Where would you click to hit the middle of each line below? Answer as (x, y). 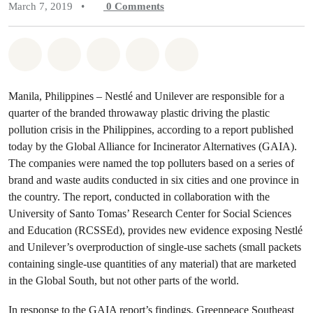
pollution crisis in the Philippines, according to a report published (151, 130)
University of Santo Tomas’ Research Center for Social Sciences (150, 213)
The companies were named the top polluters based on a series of (151, 163)
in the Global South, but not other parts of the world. (124, 281)
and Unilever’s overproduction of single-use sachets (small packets (155, 247)
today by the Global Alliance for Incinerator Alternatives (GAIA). (153, 146)
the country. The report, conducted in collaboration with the (139, 197)
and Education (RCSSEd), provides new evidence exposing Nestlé (155, 230)
